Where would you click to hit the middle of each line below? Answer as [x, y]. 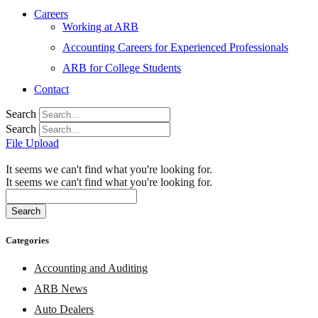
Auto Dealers [64, 309]
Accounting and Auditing [91, 268]
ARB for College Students [122, 68]
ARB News [61, 288]
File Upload [32, 143]
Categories [27, 240]
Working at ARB [100, 26]
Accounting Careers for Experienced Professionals [175, 48]
